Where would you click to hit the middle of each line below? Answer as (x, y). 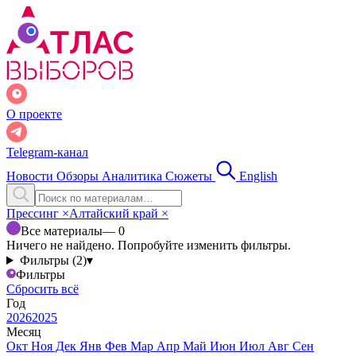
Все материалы (62, 231)
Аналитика (133, 176)
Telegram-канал (47, 152)
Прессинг (34, 213)
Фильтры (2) (53, 260)
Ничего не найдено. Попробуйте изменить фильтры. (149, 245)
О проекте (34, 114)
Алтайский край (115, 213)
